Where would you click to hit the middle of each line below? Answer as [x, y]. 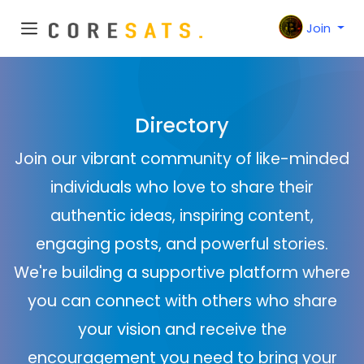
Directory [182, 126]
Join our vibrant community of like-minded [182, 159]
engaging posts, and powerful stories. [182, 244]
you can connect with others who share [182, 301]
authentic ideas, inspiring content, [182, 216]
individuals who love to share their [182, 187]
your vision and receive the [182, 329]
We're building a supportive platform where [182, 273]
